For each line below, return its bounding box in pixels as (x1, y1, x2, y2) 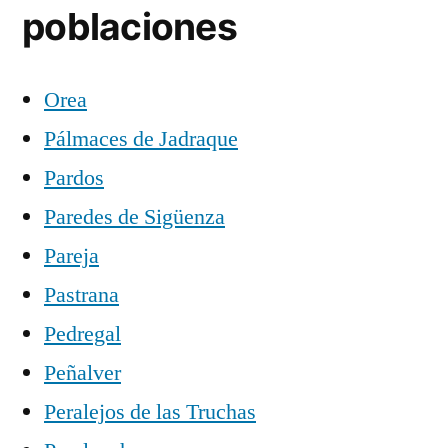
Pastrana (44, 280, 119, 309)
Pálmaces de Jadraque (44, 124, 238, 153)
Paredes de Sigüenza (44, 202, 225, 231)
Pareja (44, 241, 99, 270)
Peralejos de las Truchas (44, 397, 256, 426)
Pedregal (44, 319, 121, 348)
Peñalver (44, 358, 121, 387)
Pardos (44, 163, 104, 192)
